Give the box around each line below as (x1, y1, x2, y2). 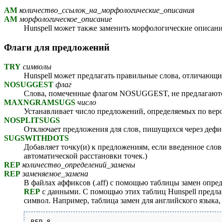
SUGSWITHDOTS (4, 133, 69, 142)
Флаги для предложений (4, 42, 110, 53)
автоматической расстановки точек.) (24, 151, 147, 160)
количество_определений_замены (20, 160, 135, 169)
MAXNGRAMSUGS (4, 98, 75, 107)
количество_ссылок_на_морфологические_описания (17, 6, 194, 15)
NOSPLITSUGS (4, 115, 60, 124)
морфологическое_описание (17, 15, 112, 24)
